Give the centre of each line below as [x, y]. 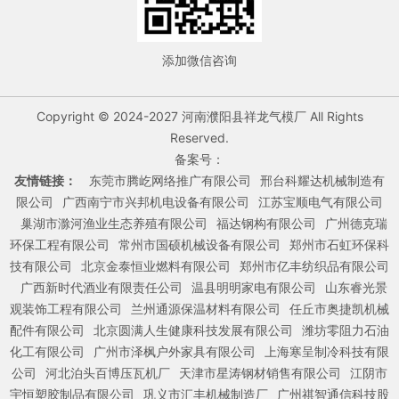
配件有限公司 [47, 330]
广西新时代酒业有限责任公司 [102, 287]
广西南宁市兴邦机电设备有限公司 [156, 201]
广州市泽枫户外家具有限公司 [175, 351]
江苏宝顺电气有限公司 [321, 201]
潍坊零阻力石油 [346, 330]
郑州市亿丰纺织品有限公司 [314, 265]
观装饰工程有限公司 [66, 308]
